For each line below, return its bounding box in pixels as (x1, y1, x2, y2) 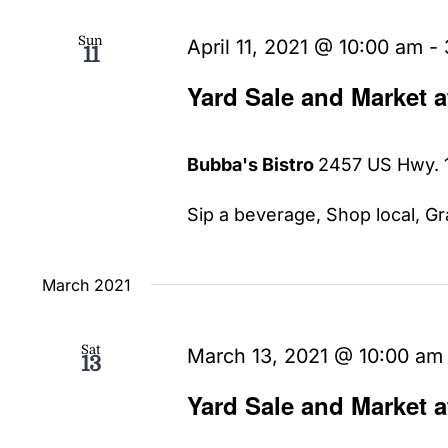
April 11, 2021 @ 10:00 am (187, 34, 424, 59)
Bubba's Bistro (187, 153, 319, 175)
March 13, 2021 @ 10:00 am (187, 343, 444, 368)
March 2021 (42, 274, 131, 295)
